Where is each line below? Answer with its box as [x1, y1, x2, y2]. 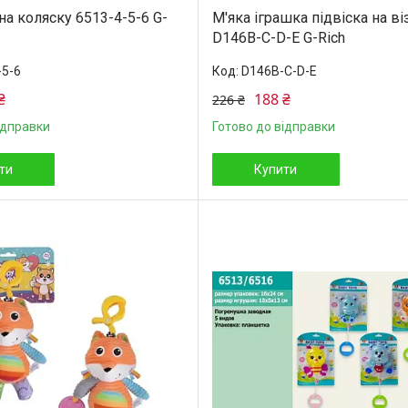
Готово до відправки [211, 118, 335, 134]
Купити [254, 161, 298, 177]
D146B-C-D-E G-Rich [211, 28, 345, 46]
